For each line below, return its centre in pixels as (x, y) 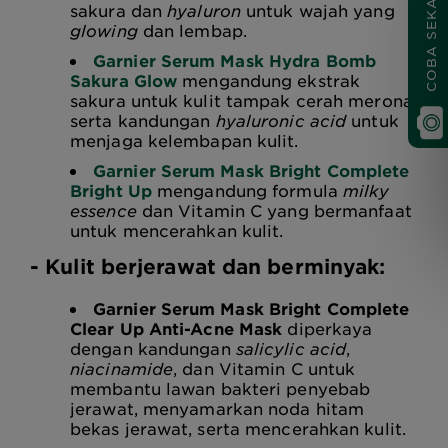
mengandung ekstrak (269, 80)
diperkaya (327, 328)
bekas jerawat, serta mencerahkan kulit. (238, 428)
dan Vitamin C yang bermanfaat (274, 210)
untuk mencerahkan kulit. (177, 230)
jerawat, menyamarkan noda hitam (217, 408)
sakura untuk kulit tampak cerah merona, (243, 100)
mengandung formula (247, 190)
